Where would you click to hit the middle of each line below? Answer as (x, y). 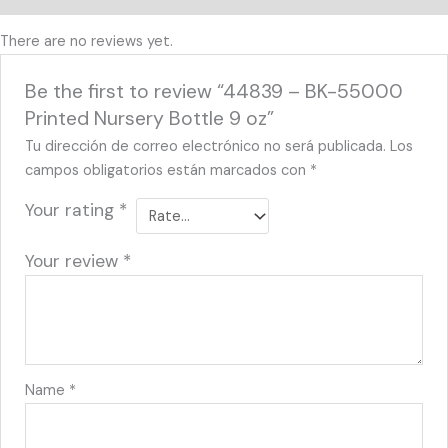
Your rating (72, 210)
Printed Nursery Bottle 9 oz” (150, 119)
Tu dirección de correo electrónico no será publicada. (206, 147)
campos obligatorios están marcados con (168, 171)
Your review (74, 260)
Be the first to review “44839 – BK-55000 (214, 92)
